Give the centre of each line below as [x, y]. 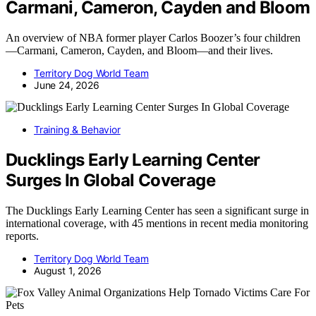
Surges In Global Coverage [110, 180]
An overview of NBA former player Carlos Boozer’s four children [153, 37]
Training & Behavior [77, 129]
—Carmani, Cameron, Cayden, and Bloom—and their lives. [139, 50]
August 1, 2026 [68, 270]
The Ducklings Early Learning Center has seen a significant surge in [157, 210]
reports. [22, 236]
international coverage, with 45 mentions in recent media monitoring [157, 223]
